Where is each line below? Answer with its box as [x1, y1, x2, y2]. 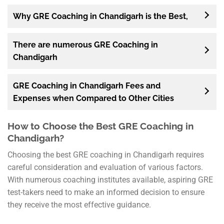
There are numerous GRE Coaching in [13, 39, 158, 49]
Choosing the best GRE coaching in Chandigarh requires [7, 150, 204, 160]
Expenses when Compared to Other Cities [13, 93, 174, 103]
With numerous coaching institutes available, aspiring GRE [7, 175, 213, 185]
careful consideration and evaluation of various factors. [7, 162, 203, 172]
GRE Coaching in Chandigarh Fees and [13, 80, 160, 90]
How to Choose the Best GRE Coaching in [7, 120, 193, 131]
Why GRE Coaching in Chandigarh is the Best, [13, 11, 188, 21]
